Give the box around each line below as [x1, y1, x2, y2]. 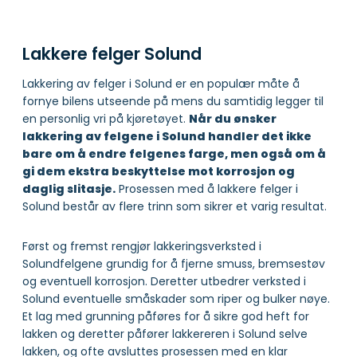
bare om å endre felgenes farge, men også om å [22, 145, 326, 162]
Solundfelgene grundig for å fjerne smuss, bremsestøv [22, 255, 325, 272]
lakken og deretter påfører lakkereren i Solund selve [22, 325, 308, 342]
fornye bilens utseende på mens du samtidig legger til [22, 92, 324, 109]
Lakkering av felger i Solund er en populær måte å [22, 75, 300, 92]
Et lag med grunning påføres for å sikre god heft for [22, 308, 309, 324]
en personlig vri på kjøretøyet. [22, 110, 189, 127]
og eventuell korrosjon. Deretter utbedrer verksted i [22, 273, 306, 289]
